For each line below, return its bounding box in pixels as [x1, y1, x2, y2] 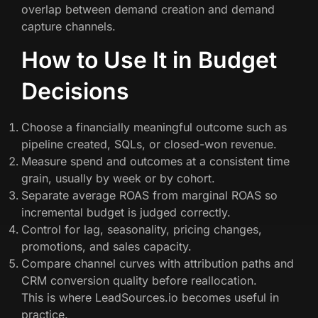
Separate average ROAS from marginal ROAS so [21, 187, 278, 202]
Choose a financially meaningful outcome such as [21, 119, 287, 134]
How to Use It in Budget [21, 45, 277, 74]
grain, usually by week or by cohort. [21, 170, 215, 185]
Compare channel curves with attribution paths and [21, 256, 294, 270]
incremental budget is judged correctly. [21, 204, 231, 219]
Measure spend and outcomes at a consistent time [21, 153, 290, 168]
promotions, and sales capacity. [21, 238, 192, 253]
